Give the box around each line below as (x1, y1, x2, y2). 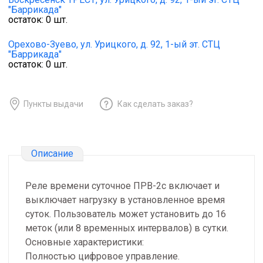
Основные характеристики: (25, 237, 144, 248)
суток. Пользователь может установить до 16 (25, 208, 226, 220)
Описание (31, 147, 73, 159)
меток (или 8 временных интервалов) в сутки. (25, 222, 228, 234)
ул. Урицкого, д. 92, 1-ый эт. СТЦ (80, 39, 220, 50)
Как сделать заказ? (117, 99, 193, 109)
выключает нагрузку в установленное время (25, 194, 225, 206)
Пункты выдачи (23, 99, 83, 109)
